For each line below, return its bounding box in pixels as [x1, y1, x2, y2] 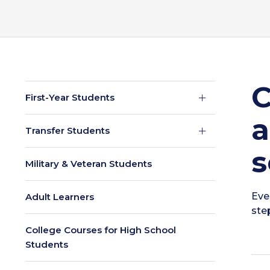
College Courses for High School [25, 224, 176, 236]
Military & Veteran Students [25, 158, 152, 169]
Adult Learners [25, 191, 94, 202]
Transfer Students [25, 125, 110, 136]
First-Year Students [25, 92, 115, 103]
